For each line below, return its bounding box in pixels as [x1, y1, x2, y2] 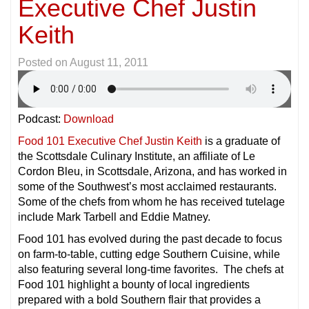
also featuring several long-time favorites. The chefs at [18, 263, 283, 275]
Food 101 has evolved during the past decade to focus [18, 232, 282, 245]
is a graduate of [202, 134, 280, 147]
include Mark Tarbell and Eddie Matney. [18, 210, 210, 223]
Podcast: [18, 112, 63, 125]
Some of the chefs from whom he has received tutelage [18, 195, 285, 208]
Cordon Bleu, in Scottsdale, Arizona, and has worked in [18, 165, 287, 177]
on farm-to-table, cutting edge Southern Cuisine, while [18, 248, 280, 260]
